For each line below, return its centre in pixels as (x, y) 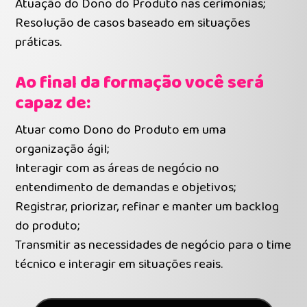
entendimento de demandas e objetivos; (126, 187)
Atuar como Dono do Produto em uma (121, 130)
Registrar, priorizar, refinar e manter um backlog (147, 207)
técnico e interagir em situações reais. (119, 264)
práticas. (39, 42)
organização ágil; (62, 149)
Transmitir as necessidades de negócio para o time (153, 245)
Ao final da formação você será (140, 83)
